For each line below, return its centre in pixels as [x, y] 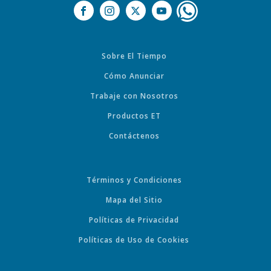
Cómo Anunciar [134, 76]
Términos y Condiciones [134, 180]
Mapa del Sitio [134, 200]
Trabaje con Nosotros [134, 96]
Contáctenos [134, 136]
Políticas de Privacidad [134, 220]
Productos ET [134, 116]
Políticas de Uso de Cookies [134, 240]
